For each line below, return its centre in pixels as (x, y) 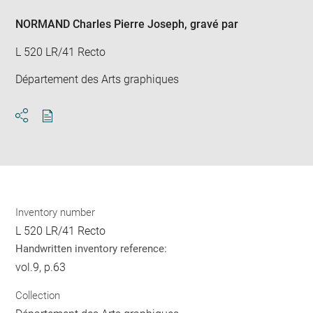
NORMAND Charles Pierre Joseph (100, 24)
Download (72, 129)
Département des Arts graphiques (97, 80)
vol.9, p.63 (41, 268)
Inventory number (56, 213)
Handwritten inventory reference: (92, 249)
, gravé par (212, 24)
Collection (38, 295)
